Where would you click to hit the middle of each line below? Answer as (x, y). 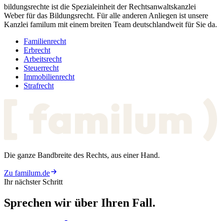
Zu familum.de (27, 173)
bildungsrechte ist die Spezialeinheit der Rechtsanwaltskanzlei (100, 6)
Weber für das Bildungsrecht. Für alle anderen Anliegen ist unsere (106, 15)
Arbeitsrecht (43, 59)
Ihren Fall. (128, 203)
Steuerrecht (41, 68)
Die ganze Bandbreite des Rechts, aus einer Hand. (82, 155)
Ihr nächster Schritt (33, 182)
